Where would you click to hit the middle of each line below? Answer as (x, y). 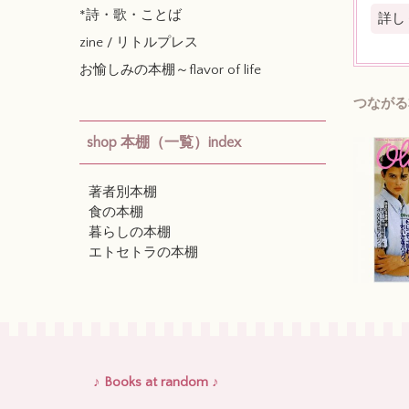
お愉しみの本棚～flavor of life (170, 69)
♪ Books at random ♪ (156, 382)
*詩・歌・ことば (131, 15)
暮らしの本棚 (130, 232)
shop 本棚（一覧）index (164, 142)
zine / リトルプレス (139, 42)
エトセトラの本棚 (143, 252)
